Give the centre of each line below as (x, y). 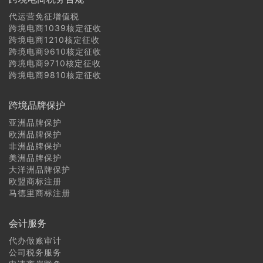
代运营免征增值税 (44, 16)
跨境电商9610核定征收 (55, 51)
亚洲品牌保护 (35, 122)
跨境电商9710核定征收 (55, 63)
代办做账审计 (35, 240)
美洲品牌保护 (35, 157)
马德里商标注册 (40, 193)
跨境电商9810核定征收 (55, 75)
